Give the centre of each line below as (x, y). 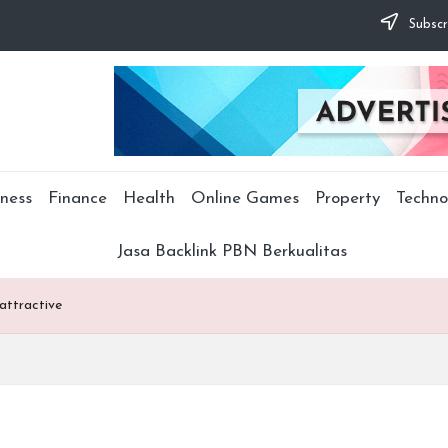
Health (148, 198)
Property (347, 198)
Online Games (244, 198)
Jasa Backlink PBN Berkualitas (232, 251)
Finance (77, 198)
